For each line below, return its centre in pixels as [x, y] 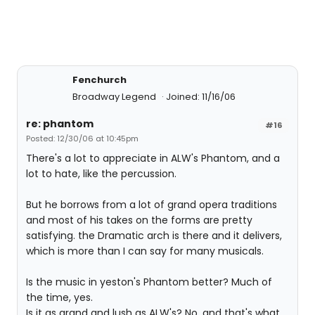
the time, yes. [59, 297]
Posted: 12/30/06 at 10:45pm [82, 139]
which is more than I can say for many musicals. [145, 251]
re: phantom [60, 124]
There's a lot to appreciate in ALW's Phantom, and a [153, 158]
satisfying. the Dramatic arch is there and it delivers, [154, 236]
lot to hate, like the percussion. [101, 174]
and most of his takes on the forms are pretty [139, 220]
